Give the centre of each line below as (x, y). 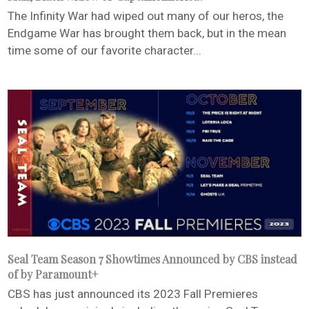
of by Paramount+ (53, 274)
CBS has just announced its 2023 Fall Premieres (133, 293)
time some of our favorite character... (104, 51)
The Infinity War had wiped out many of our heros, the (146, 16)
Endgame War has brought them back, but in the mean (147, 33)
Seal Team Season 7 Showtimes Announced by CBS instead (152, 259)
